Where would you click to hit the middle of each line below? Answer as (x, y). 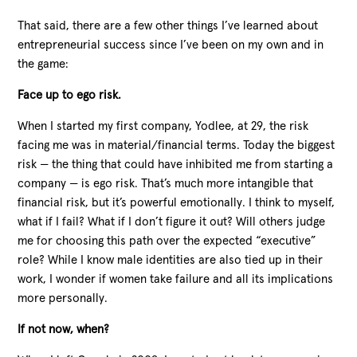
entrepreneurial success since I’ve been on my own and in (171, 45)
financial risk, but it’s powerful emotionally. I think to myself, (177, 202)
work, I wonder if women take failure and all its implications (176, 279)
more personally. (63, 298)
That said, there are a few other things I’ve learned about (168, 25)
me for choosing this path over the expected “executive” (167, 241)
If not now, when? (64, 329)
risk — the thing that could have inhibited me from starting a (176, 164)
